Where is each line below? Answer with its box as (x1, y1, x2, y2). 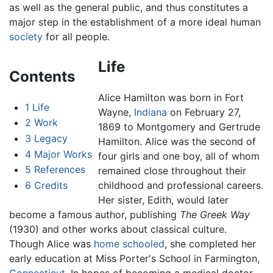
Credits (34, 179, 68, 191)
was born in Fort (165, 91, 244, 104)
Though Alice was (9, 237, 94, 250)
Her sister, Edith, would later (97, 193, 229, 206)
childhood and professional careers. (97, 179, 263, 191)
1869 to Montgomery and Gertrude (97, 120, 260, 133)
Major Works (34, 147, 92, 160)
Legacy (34, 132, 68, 144)
